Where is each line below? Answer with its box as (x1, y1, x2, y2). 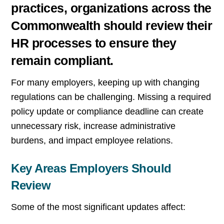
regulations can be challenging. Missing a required (11, 92, 211, 102)
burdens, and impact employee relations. (11, 135, 173, 146)
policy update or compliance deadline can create (11, 106, 204, 117)
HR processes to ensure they (11, 35, 176, 50)
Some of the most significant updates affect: (11, 201, 186, 212)
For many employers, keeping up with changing (11, 77, 200, 88)
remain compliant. (11, 53, 113, 67)
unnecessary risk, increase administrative (11, 121, 176, 131)
